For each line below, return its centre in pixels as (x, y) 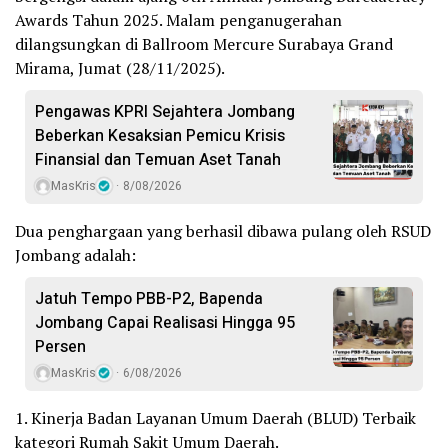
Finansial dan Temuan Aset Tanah (158, 160)
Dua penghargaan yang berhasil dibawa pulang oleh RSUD (223, 231)
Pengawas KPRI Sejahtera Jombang (165, 112)
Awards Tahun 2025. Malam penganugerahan (178, 20)
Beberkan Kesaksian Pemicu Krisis (160, 136)
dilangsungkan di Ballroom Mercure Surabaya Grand (204, 44)
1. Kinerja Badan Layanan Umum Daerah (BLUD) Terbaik (215, 418)
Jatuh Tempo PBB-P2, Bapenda (149, 299)
